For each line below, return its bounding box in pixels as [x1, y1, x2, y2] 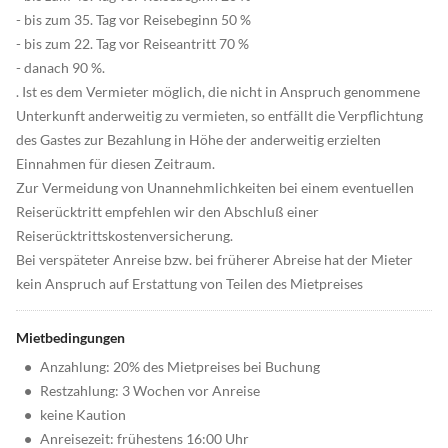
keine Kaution [40, 406, 126, 424]
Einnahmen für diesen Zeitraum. [16, 155, 215, 173]
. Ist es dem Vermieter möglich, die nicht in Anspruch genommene [16, 83, 420, 101]
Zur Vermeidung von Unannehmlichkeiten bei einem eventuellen [16, 179, 414, 197]
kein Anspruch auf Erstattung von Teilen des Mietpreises [16, 275, 363, 293]
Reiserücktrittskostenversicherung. [16, 227, 233, 245]
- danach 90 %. [16, 59, 105, 77]
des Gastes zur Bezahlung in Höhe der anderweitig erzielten [16, 131, 381, 149]
